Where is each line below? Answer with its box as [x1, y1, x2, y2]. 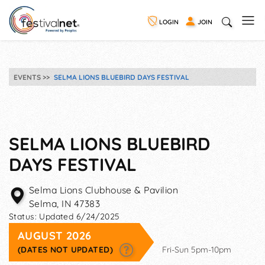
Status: [9, 211, 40, 222]
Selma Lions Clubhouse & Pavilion [29, 184, 179, 196]
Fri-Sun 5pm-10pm [162, 244, 232, 255]
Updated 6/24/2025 [39, 211, 120, 222]
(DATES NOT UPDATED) [18, 244, 116, 254]
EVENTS [14, 72, 41, 82]
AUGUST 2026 [18, 229, 92, 243]
